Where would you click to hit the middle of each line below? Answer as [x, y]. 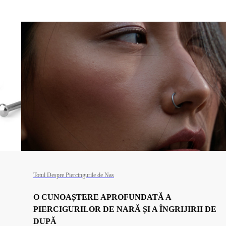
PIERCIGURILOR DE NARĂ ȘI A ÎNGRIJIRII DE [125, 209]
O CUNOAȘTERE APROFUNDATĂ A [102, 197]
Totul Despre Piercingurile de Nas [74, 175]
